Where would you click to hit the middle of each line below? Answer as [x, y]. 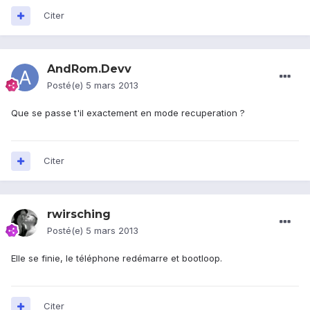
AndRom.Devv [89, 69]
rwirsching [79, 215]
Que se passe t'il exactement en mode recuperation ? [128, 113]
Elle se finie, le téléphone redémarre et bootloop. [117, 258]
